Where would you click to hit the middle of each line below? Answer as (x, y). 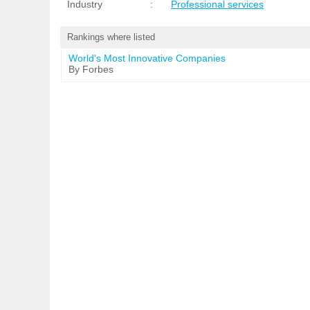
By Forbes (91, 69)
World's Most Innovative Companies (147, 58)
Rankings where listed (111, 37)
